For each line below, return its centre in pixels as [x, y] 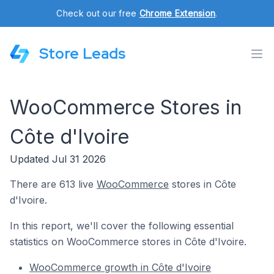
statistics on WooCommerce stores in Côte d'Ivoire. [128, 242]
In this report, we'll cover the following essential [122, 226]
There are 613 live [53, 184]
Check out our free [98, 13]
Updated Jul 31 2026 [58, 159]
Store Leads [82, 54]
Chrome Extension [177, 13]
